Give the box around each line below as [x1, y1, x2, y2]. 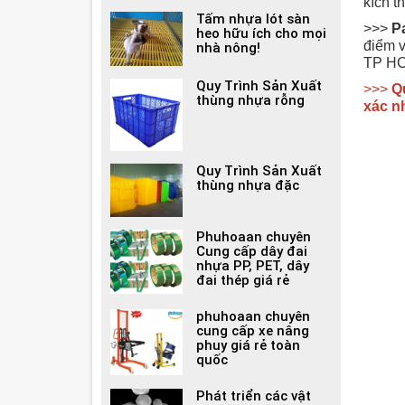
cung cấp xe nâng [196, 323, 309, 340]
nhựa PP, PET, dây [196, 258, 309, 275]
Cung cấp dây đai [196, 243, 307, 260]
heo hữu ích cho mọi [196, 25, 326, 42]
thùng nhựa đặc [196, 176, 299, 193]
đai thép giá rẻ [196, 272, 289, 289]
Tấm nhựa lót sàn [196, 11, 310, 27]
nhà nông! [196, 40, 260, 56]
